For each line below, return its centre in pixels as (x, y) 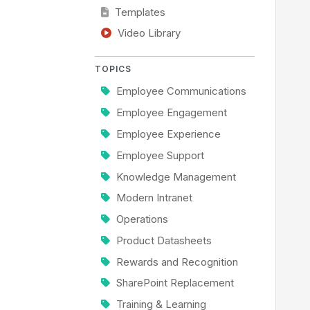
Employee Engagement (171, 113)
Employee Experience (168, 134)
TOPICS (113, 69)
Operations (142, 220)
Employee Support (160, 155)
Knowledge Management (176, 177)
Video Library (149, 34)
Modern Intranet (154, 198)
